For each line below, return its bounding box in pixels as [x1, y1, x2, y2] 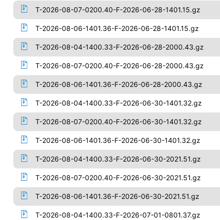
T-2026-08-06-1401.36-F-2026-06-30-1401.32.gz [35, 136, 200, 144]
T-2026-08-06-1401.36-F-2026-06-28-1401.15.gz [35, 24, 199, 32]
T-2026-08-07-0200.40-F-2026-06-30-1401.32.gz [35, 117, 202, 126]
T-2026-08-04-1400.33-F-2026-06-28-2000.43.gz [35, 43, 204, 51]
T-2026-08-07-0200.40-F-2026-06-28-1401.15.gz [35, 5, 200, 14]
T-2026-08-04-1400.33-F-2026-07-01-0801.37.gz [35, 211, 200, 219]
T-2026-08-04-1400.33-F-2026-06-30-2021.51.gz [35, 155, 201, 163]
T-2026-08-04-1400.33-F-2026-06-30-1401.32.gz [35, 99, 202, 107]
